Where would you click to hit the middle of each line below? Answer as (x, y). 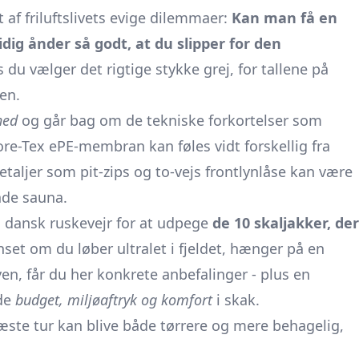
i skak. (236, 300)
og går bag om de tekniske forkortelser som (170, 120)
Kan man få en (284, 18)
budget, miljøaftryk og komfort (114, 300)
